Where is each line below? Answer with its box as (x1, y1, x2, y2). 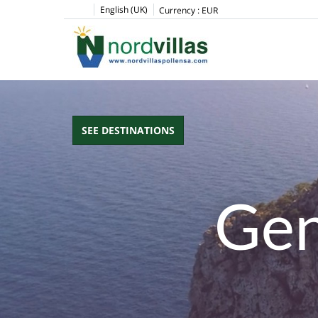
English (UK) (99, 4, 148, 16)
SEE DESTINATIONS (82, 124, 175, 137)
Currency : (158, 4, 199, 16)
